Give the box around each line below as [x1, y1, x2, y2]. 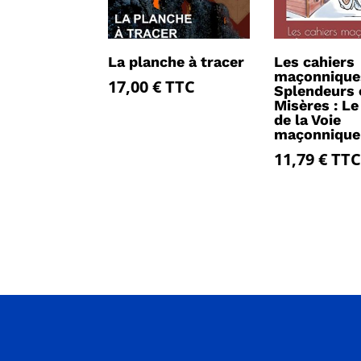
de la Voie [273, 111, 341, 129]
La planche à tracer [108, 53, 245, 71]
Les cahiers [273, 53, 355, 71]
